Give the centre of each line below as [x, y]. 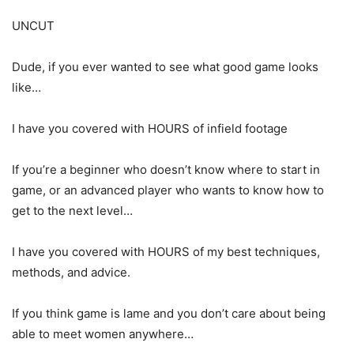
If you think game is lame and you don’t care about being [169, 313]
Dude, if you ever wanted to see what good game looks [165, 66]
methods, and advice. [71, 272]
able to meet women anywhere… [103, 333]
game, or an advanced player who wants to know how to [168, 190]
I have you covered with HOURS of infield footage [150, 128]
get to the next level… [72, 210]
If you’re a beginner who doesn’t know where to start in [166, 169]
